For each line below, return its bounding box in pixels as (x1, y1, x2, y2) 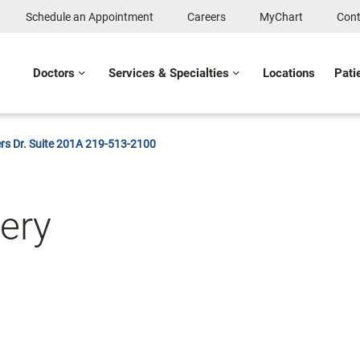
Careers (187, 10, 226, 23)
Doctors (33, 66, 75, 80)
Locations (263, 66, 315, 80)
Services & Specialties (108, 66, 229, 80)
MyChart (260, 10, 303, 23)
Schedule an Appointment (26, 10, 153, 23)
